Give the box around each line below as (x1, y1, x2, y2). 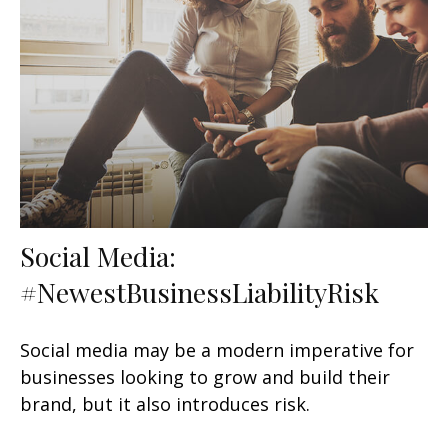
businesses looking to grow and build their (20, 365, 390, 390)
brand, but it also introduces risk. (20, 392, 310, 417)
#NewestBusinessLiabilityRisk (20, 274, 379, 311)
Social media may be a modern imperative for (20, 338, 414, 363)
